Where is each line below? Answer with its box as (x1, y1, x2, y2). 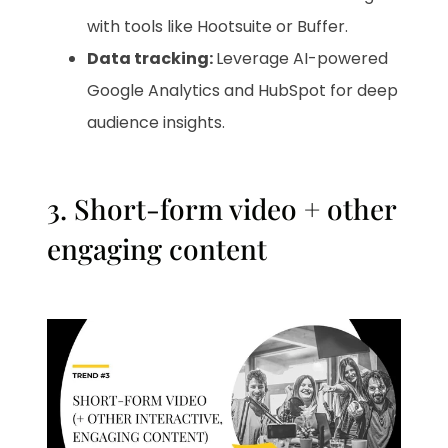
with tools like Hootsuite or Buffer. (87, 14, 349, 38)
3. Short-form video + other (47, 189, 397, 227)
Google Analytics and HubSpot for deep (87, 78, 399, 102)
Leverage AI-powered (216, 46, 389, 70)
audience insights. (87, 110, 226, 134)
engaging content (47, 229, 268, 267)
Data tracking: (87, 46, 217, 70)
